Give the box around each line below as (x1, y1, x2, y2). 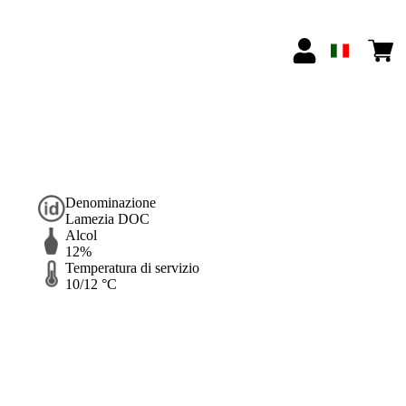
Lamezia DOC (64, 211, 150, 227)
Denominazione (64, 195, 156, 211)
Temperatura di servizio (64, 260, 199, 276)
